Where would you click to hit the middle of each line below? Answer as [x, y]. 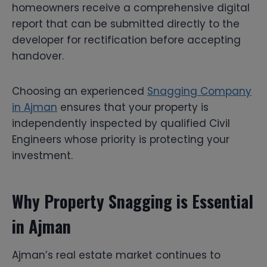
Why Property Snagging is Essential [133, 201]
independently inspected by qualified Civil [121, 123]
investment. [42, 155]
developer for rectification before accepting [126, 40]
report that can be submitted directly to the [126, 24]
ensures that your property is [133, 107]
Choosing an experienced [80, 91]
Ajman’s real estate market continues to [116, 255]
